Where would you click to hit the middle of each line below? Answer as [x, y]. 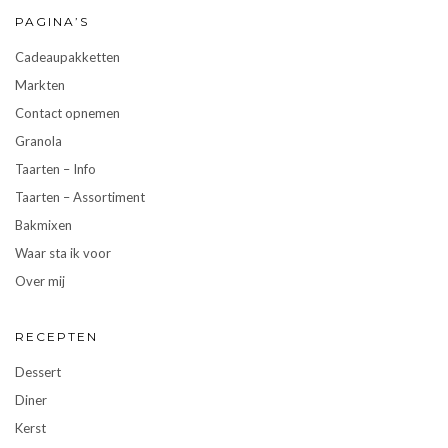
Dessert [38, 371]
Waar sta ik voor [63, 252]
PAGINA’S [52, 21]
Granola [38, 140]
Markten [40, 84]
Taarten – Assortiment [80, 196]
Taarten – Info [55, 168]
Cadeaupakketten [67, 56]
